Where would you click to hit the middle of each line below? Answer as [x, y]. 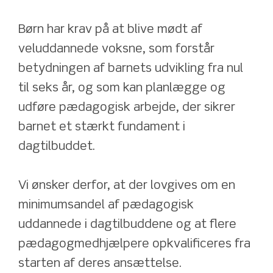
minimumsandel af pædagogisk [106, 205]
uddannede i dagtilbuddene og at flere [127, 225]
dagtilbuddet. [58, 147]
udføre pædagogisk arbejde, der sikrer [127, 108]
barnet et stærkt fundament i [102, 127]
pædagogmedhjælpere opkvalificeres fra [134, 244]
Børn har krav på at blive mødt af [110, 30]
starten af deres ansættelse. [101, 264]
